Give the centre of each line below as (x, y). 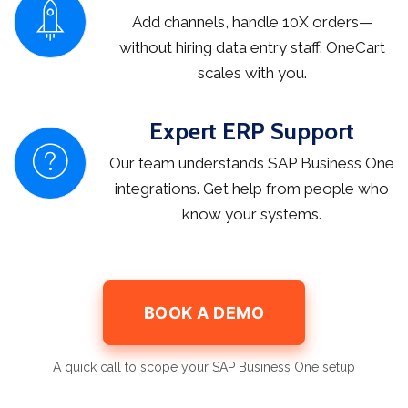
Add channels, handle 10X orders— (252, 22)
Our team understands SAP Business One (252, 163)
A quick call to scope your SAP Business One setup (204, 367)
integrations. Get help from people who (252, 189)
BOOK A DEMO (204, 313)
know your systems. (252, 214)
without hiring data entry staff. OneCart (252, 48)
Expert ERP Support (252, 132)
